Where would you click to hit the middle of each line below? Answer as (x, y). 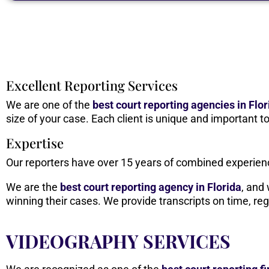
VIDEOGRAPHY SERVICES (118, 242)
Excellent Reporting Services (92, 86)
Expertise (35, 143)
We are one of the (49, 105)
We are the (33, 187)
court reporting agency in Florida (162, 187)
